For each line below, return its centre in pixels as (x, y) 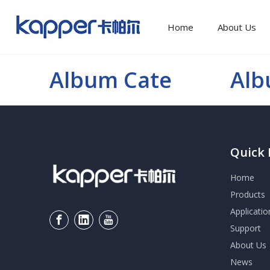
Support (246, 228)
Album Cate (111, 80)
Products (248, 194)
